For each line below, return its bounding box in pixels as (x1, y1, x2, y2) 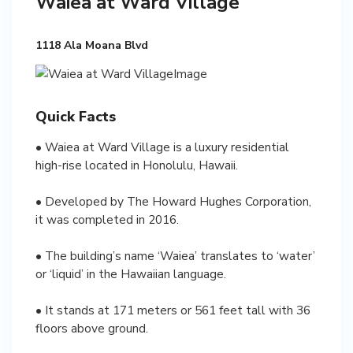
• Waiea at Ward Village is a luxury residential (35, 138, 289, 155)
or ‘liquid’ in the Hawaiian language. (35, 265, 226, 282)
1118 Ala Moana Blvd (35, 38, 148, 53)
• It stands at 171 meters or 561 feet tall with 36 (35, 301, 310, 318)
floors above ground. (35, 319, 148, 336)
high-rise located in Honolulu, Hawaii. (35, 156, 238, 173)
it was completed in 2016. (35, 210, 179, 228)
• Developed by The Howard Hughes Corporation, (35, 192, 311, 210)
